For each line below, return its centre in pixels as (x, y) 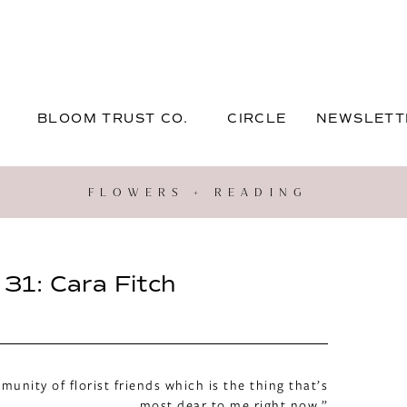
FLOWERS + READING (198, 193)
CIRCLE (257, 119)
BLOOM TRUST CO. (113, 119)
